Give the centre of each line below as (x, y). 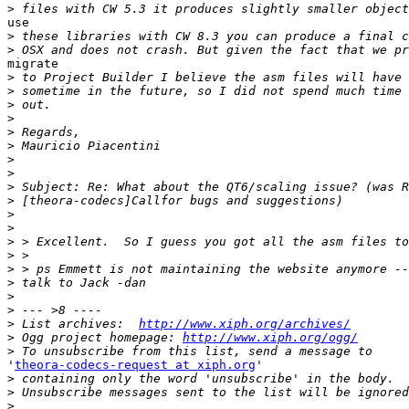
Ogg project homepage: (99, 338)
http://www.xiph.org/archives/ (245, 324)
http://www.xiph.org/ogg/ (270, 338)
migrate (33, 64)
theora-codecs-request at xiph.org (135, 365)
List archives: (77, 324)
